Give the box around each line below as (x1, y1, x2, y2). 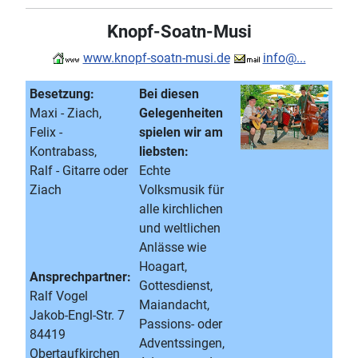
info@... (262, 50, 306, 66)
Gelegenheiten (139, 105, 223, 121)
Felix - (30, 125, 62, 140)
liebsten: (139, 144, 189, 159)
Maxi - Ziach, (30, 105, 101, 121)
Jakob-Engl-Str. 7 (30, 308, 125, 323)
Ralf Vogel (30, 288, 88, 304)
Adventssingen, (139, 336, 225, 351)
